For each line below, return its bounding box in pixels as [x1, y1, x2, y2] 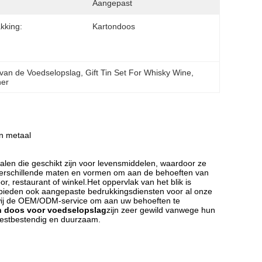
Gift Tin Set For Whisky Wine [85, 68, 192, 77]
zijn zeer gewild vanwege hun [106, 205, 215, 215]
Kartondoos [92, 22, 135, 31]
